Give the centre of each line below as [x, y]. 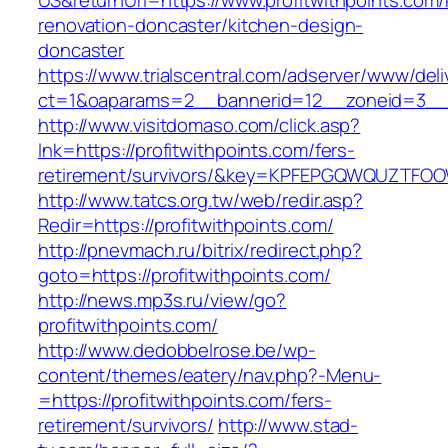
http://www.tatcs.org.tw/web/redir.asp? [201, 200]
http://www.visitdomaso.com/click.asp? [199, 125]
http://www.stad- [288, 425]
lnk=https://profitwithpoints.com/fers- [197, 150]
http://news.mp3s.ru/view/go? [162, 300]
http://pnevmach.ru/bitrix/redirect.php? [200, 250]
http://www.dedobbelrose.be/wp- [177, 350]
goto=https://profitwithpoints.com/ [184, 275]
